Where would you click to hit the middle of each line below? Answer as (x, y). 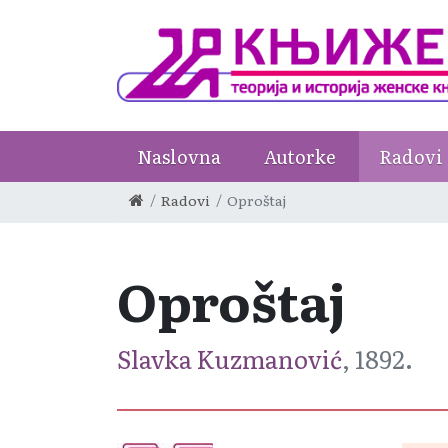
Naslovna (179, 156)
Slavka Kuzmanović (229, 358)
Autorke (300, 156)
